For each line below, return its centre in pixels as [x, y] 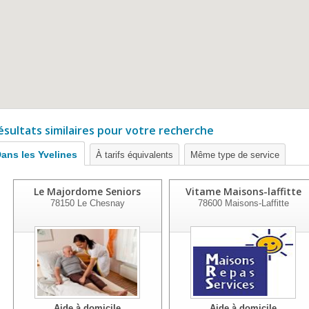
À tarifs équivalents [134, 155]
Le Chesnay [99, 203]
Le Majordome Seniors [87, 191]
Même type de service [235, 155]
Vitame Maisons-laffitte [243, 191]
